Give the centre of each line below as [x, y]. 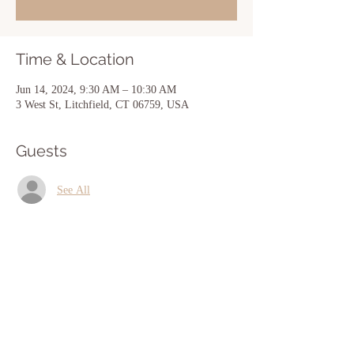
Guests [41, 151]
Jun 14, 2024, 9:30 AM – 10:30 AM [96, 90]
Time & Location [75, 59]
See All [73, 190]
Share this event [75, 285]
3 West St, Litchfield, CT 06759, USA [102, 105]
